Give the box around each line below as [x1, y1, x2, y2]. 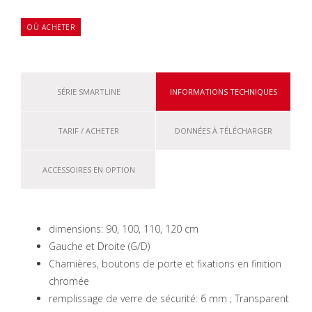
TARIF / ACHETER [58, 125, 119, 136]
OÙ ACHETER [26, 22, 75, 32]
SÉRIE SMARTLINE [56, 86, 120, 97]
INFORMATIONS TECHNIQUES [170, 86, 277, 97]
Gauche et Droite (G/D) [49, 240, 150, 253]
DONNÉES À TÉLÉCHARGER [175, 125, 272, 136]
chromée [49, 274, 89, 288]
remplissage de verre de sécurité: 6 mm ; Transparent [49, 292, 289, 305]
